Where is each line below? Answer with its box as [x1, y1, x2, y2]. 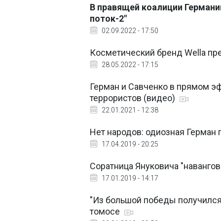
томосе [90, 206, 122, 217]
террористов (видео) [90, 93, 177, 103]
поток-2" [90, 13, 127, 24]
